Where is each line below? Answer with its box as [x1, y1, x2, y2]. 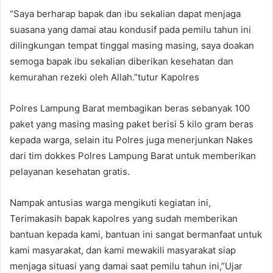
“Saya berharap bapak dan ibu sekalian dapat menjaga [10, 7, 241, 19]
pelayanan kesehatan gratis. [10, 165, 130, 177]
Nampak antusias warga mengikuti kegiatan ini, [10, 196, 211, 208]
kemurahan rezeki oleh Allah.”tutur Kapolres [10, 71, 199, 83]
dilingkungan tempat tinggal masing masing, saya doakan [10, 39, 254, 51]
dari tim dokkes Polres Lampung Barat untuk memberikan [10, 149, 256, 161]
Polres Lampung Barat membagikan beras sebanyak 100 [10, 102, 250, 114]
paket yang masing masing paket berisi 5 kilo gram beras [10, 118, 253, 130]
